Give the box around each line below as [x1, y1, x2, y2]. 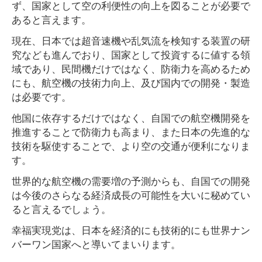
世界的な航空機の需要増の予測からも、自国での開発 [12, 173, 250, 188]
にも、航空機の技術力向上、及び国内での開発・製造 [12, 75, 250, 89]
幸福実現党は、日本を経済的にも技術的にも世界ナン [12, 222, 250, 237]
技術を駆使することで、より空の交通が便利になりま [12, 138, 250, 153]
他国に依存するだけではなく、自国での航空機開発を [12, 110, 250, 125]
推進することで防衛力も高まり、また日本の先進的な [12, 124, 250, 139]
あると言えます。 [12, 12, 91, 26]
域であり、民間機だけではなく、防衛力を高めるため [12, 61, 250, 75]
